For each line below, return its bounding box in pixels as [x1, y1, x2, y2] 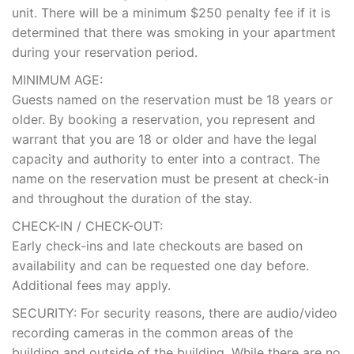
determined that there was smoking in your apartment [12, 24, 336, 41]
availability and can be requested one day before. [12, 258, 309, 274]
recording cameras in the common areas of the [12, 325, 293, 341]
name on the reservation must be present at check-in [12, 171, 329, 187]
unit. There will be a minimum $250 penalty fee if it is [12, 5, 330, 21]
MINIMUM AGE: [12, 72, 103, 88]
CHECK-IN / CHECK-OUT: [12, 218, 163, 235]
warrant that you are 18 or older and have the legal [12, 131, 317, 148]
